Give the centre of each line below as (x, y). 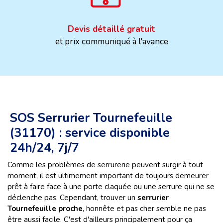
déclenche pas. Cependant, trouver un (72, 198)
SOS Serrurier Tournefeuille (91, 118)
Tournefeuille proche (45, 209)
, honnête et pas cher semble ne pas (144, 209)
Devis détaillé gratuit (111, 29)
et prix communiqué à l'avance (111, 42)
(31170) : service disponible (90, 133)
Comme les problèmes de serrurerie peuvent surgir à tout (105, 165)
